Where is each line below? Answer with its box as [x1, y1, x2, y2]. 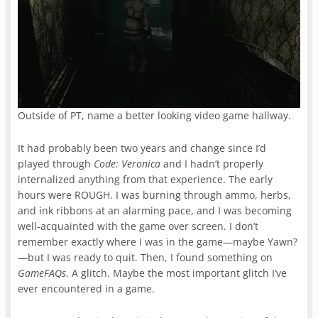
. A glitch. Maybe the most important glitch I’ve [66, 265, 287, 280]
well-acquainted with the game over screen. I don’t [18, 219, 259, 233]
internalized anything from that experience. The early [18, 172, 273, 186]
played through [18, 156, 94, 170]
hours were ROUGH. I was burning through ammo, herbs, [18, 187, 292, 202]
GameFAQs [18, 265, 67, 280]
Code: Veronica [94, 156, 161, 170]
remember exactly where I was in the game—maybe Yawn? [18, 234, 298, 248]
